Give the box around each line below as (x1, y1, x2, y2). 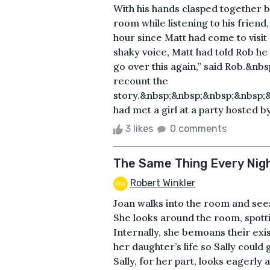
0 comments (170, 122, 227, 134)
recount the (113, 74, 168, 87)
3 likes (123, 122, 155, 134)
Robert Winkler (130, 177, 195, 189)
